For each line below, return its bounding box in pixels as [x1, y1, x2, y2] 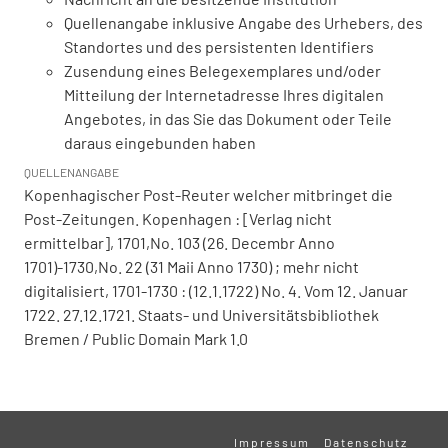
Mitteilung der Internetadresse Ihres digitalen [64, 84, 384, 104]
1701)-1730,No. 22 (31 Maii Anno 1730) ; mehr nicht [24, 256, 359, 276]
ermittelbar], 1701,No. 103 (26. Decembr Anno [24, 232, 335, 252]
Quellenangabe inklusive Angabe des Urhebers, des [64, 12, 423, 32]
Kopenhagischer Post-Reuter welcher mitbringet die [24, 184, 393, 204]
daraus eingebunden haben [64, 132, 256, 152]
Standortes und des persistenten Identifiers [64, 36, 374, 56]
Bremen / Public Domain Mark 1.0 [24, 328, 248, 348]
